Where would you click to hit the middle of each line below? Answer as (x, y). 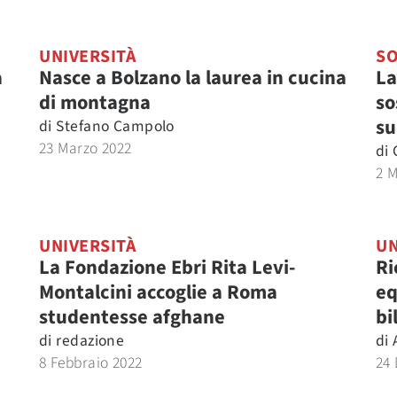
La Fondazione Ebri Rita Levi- (167, 268)
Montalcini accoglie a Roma (158, 292)
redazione (90, 341)
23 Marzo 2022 (86, 148)
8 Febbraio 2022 (91, 363)
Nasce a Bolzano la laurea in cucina (193, 78)
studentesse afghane (132, 317)
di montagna (95, 103)
